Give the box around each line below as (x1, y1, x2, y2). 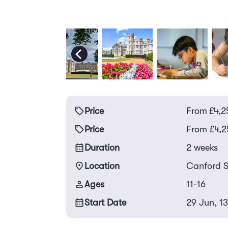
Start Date (84, 197, 126, 208)
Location (84, 161, 120, 172)
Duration (84, 142, 120, 153)
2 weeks (186, 142, 218, 153)
